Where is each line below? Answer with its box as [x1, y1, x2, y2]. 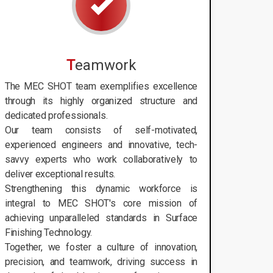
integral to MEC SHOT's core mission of [5, 197, 197, 209]
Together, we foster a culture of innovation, [5, 241, 197, 253]
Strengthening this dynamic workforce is [5, 182, 197, 194]
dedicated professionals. [5, 109, 108, 121]
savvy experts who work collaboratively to [5, 153, 197, 165]
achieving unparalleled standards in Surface [5, 211, 197, 224]
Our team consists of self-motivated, [5, 124, 197, 136]
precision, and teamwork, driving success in [5, 255, 197, 268]
